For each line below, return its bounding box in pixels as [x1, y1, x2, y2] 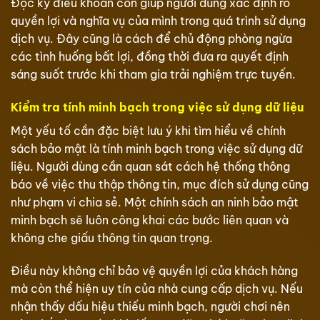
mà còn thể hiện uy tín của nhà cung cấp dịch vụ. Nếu [11, 281, 303, 296]
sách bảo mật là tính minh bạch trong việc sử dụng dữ [11, 141, 302, 156]
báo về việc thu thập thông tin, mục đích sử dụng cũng [11, 176, 309, 191]
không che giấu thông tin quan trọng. [11, 230, 216, 245]
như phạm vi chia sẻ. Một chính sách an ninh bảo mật [11, 194, 299, 209]
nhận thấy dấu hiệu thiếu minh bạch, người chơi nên [11, 299, 290, 314]
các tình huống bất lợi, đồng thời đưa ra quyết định [11, 49, 289, 64]
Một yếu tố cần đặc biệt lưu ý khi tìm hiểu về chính [11, 123, 286, 138]
